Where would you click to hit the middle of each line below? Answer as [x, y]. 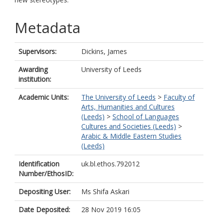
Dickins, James [104, 51]
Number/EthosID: [46, 173]
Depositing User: [45, 191]
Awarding [33, 69]
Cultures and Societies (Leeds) [129, 126]
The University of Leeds [118, 97]
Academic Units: [44, 97]
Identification [39, 164]
